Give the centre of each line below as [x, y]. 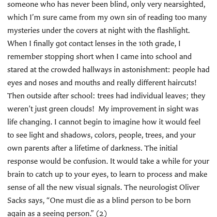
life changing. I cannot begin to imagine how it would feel [105, 122]
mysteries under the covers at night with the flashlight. [100, 30]
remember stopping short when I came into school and [100, 56]
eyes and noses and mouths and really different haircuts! [103, 82]
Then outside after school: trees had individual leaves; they [106, 95]
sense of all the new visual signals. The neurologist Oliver [103, 187]
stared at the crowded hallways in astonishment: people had [108, 69]
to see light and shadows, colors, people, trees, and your [101, 135]
